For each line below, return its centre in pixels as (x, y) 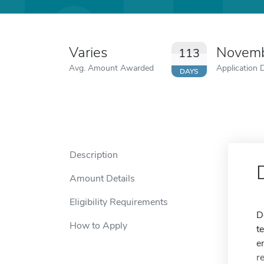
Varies (88, 52)
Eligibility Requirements (119, 202)
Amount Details (102, 179)
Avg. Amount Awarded (111, 68)
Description (94, 155)
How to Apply (98, 226)
